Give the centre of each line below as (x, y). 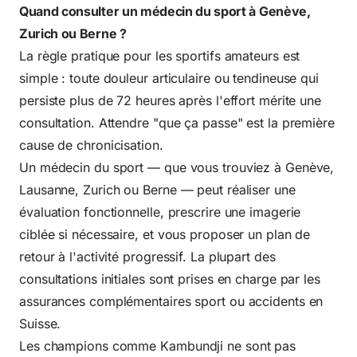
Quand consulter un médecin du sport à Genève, (165, 11)
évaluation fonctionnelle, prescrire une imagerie (160, 212)
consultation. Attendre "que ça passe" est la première (177, 122)
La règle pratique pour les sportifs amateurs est (160, 55)
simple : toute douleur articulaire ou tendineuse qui (169, 78)
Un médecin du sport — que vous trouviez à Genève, (177, 167)
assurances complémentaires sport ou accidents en (171, 301)
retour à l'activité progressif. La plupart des (147, 256)
